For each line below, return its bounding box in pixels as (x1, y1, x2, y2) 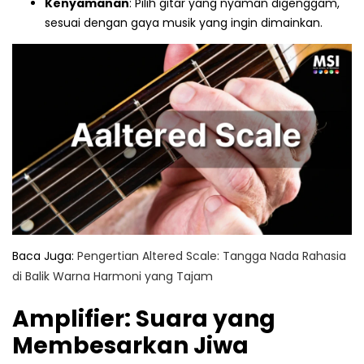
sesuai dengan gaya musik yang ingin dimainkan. (45, 14, 323, 31)
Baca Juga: (12, 247, 77, 264)
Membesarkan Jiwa (12, 329, 249, 362)
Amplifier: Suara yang (12, 302, 275, 335)
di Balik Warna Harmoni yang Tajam (12, 267, 213, 284)
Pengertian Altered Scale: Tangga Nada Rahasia (77, 247, 346, 264)
